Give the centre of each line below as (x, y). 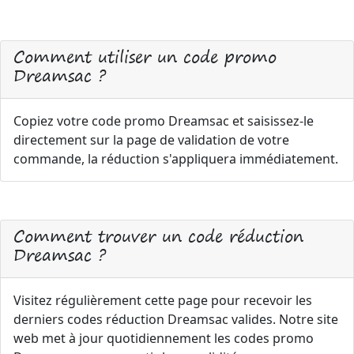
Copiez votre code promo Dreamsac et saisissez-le (164, 121)
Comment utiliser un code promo (145, 56)
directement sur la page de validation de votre (151, 140)
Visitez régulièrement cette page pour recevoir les (163, 300)
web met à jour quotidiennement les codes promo (164, 338)
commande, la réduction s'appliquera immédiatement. (176, 159)
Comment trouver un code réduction (158, 236)
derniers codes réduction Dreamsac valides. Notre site (176, 319)
